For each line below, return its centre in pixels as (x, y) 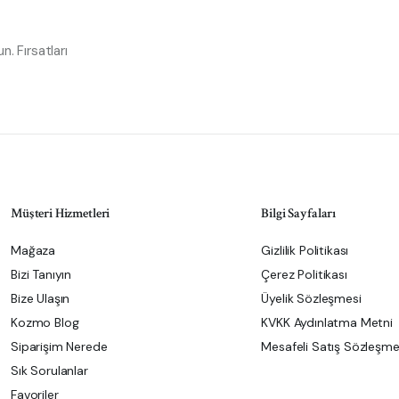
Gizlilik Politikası (305, 250)
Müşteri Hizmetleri (61, 213)
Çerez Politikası (304, 274)
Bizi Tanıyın (41, 274)
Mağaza (33, 250)
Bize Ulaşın (41, 298)
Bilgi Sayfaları (299, 213)
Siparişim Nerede (59, 346)
